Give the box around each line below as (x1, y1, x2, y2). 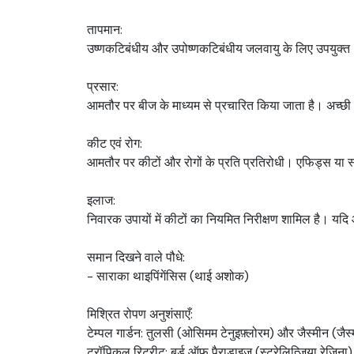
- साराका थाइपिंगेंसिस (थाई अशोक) (87, 268, 249, 284)
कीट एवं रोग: (87, 135, 142, 152)
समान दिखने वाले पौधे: (87, 249, 185, 265)
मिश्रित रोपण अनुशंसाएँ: (87, 306, 193, 322)
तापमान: (87, 21, 122, 38)
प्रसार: (87, 78, 119, 95)
